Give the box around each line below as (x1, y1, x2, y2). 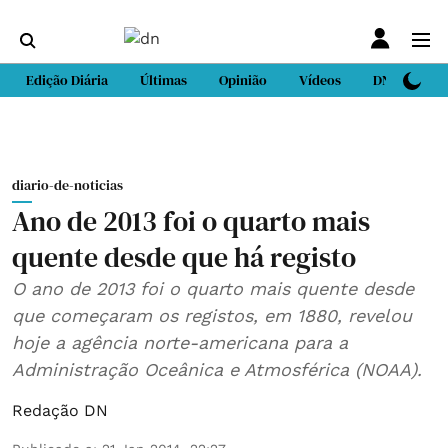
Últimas (140, 70, 187, 90)
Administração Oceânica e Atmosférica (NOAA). (12, 359, 422, 380)
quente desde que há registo (12, 238, 356, 276)
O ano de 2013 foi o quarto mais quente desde (12, 278, 414, 299)
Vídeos (299, 70, 341, 90)
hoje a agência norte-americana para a (12, 332, 348, 353)
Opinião (219, 70, 267, 90)
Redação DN (12, 401, 108, 420)
